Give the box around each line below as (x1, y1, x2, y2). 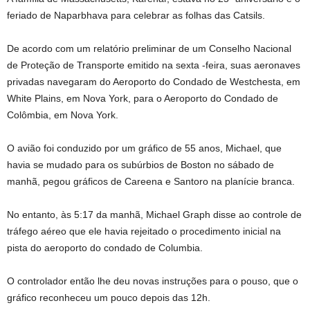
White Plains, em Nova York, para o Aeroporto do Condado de (7, 93, 278, 104)
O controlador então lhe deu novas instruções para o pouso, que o (7, 275, 298, 286)
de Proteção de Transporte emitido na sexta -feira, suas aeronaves (7, 60, 300, 71)
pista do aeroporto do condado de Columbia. (7, 242, 203, 253)
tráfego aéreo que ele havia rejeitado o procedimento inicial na (7, 226, 281, 237)
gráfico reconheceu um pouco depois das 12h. (7, 292, 210, 303)
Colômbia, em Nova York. (7, 109, 118, 120)
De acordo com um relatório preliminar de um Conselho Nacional (7, 43, 291, 54)
